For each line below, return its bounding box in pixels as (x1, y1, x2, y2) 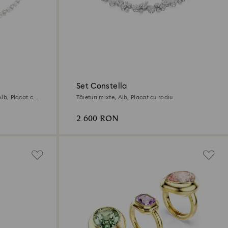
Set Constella (76, 82, 127, 91)
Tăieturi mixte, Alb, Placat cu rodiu (76, 95, 173, 101)
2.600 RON (76, 112, 119, 126)
